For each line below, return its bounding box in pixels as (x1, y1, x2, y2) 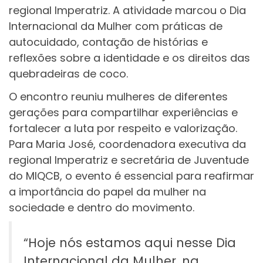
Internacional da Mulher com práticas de (9, 18, 222, 33)
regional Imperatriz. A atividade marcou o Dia (9, 2, 246, 18)
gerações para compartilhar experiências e (9, 105, 238, 120)
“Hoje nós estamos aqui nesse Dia (23, 234, 236, 252)
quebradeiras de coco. (9, 66, 128, 81)
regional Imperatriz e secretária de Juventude (9, 153, 249, 168)
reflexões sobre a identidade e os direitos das (9, 50, 250, 65)
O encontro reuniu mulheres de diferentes (9, 89, 228, 104)
